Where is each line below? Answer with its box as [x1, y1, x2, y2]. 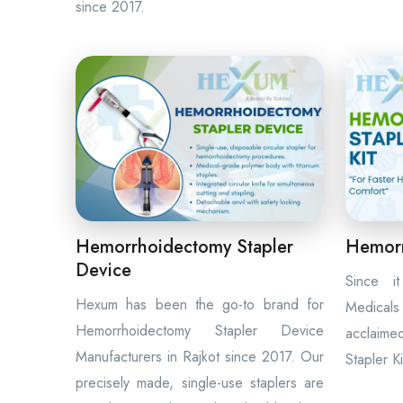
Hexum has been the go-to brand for [76, 294, 324, 315]
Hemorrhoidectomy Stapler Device [76, 320, 324, 341]
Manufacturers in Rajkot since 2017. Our [76, 346, 324, 367]
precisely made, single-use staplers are [76, 372, 324, 393]
